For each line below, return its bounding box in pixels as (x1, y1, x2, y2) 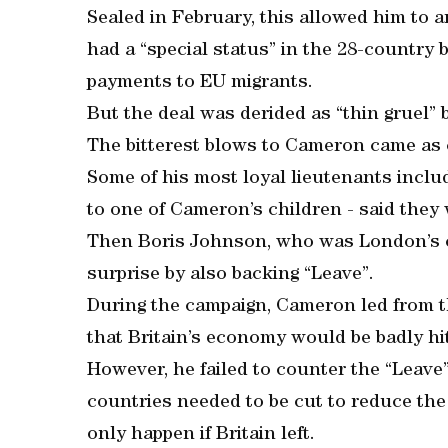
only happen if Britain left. (87, 425, 315, 445)
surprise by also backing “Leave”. (87, 265, 374, 285)
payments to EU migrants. (87, 73, 313, 93)
